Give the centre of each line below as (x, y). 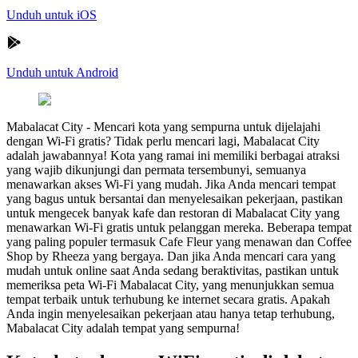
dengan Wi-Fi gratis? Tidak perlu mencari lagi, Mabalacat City (163, 141)
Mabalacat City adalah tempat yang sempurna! (123, 328)
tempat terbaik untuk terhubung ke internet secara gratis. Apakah (168, 299)
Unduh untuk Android (62, 72)
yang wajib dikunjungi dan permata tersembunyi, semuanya (156, 169)
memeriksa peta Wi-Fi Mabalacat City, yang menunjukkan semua (170, 284)
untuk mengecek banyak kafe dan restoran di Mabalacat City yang (173, 213)
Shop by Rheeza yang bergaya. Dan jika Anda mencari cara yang (171, 256)
